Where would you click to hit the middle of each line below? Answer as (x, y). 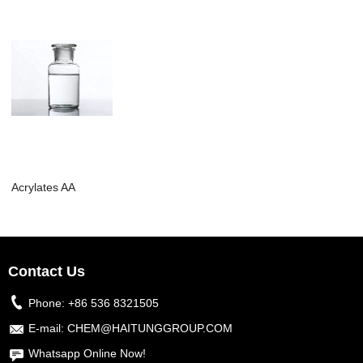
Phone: (48, 303)
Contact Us (47, 272)
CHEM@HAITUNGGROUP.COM (150, 329)
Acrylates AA (44, 188)
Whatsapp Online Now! (87, 354)
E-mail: (48, 329)
